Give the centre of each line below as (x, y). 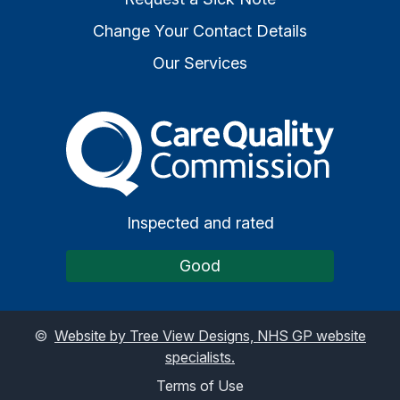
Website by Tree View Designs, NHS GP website (210, 335)
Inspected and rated (200, 222)
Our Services (200, 63)
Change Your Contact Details (200, 31)
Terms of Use (200, 385)
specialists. (200, 357)
